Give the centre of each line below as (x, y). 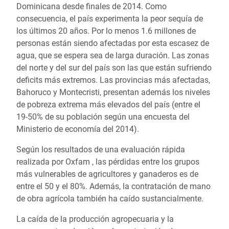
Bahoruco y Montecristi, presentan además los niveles (113, 92)
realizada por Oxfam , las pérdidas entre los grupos (108, 162)
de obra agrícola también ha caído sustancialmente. (110, 199)
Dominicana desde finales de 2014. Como (91, 6)
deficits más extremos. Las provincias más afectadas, (113, 80)
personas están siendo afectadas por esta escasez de (113, 43)
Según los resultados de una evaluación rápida (101, 150)
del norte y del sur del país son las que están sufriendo (114, 68)
